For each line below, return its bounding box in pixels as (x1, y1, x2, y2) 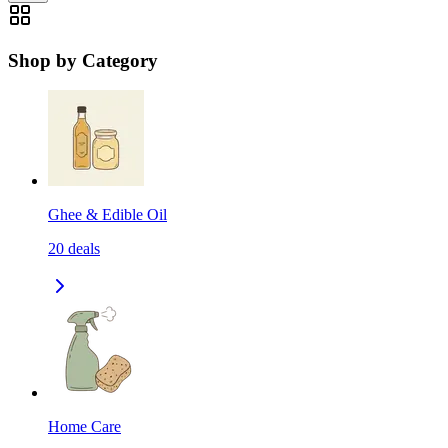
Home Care (48, 418, 121, 436)
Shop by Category (8, 49, 158, 71)
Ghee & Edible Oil (48, 206, 167, 224)
